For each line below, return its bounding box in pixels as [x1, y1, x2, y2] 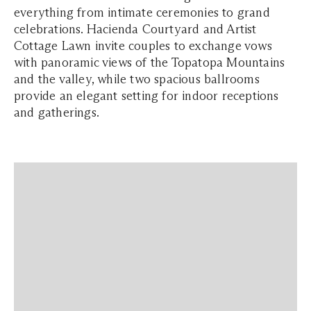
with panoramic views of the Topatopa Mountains [14, 55, 285, 70]
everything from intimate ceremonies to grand [14, 5, 270, 20]
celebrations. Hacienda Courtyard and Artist [14, 22, 257, 37]
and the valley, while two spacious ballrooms [14, 72, 260, 87]
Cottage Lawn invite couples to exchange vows [14, 38, 272, 53]
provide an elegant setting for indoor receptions [14, 88, 279, 103]
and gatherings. [14, 105, 99, 120]
